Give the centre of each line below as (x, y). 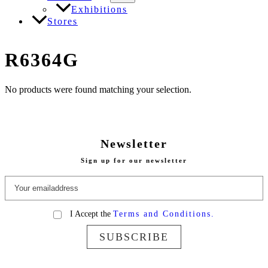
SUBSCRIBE (134, 237)
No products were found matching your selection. (98, 89)
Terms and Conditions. (164, 214)
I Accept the (90, 214)
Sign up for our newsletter (134, 160)
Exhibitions (99, 9)
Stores (63, 21)
